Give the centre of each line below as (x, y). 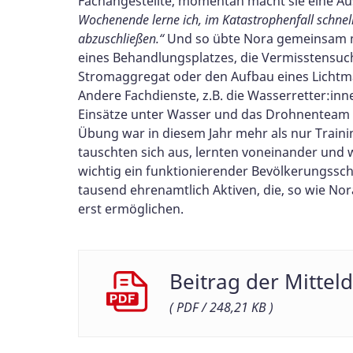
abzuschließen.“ (121, 38)
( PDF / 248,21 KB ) (221, 307)
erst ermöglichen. (131, 208)
